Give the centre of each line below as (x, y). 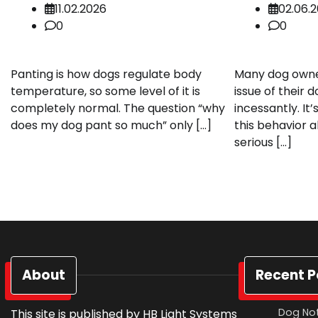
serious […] (263, 142)
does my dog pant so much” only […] (111, 125)
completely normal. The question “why (118, 108)
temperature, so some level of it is (105, 91)
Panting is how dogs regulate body (106, 74)
